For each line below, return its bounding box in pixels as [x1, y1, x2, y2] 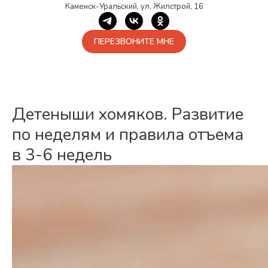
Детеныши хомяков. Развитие [12, 103, 243, 126]
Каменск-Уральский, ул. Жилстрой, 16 [65, 1, 203, 12]
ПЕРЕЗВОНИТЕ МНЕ [94, 36, 174, 48]
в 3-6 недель [12, 144, 112, 167]
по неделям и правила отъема [12, 123, 243, 147]
